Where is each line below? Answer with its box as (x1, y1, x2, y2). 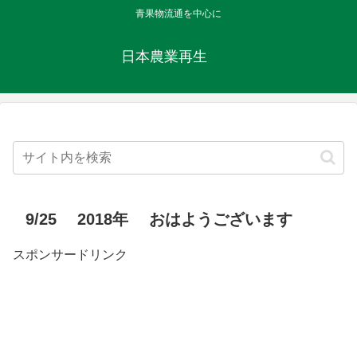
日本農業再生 (121, 49, 236, 65)
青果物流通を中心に (135, 8, 222, 20)
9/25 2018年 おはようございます (25, 210, 292, 229)
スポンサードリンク (13, 248, 127, 262)
